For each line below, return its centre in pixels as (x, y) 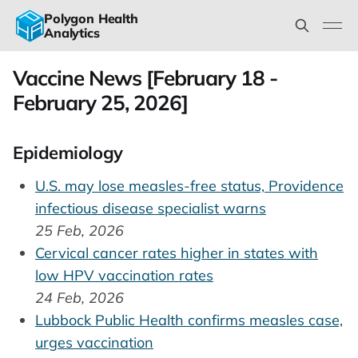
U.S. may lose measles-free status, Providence (189, 185)
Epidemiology (68, 153)
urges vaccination (94, 342)
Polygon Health (91, 18)
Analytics (72, 33)
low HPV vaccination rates (124, 275)
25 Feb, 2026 (80, 230)
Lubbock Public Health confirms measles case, (189, 320)
